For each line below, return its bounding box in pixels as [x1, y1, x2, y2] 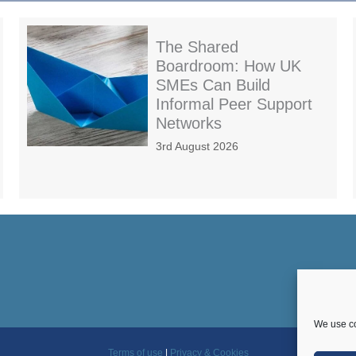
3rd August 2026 [156, 140, 238, 153]
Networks [156, 114, 222, 133]
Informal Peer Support [156, 95, 312, 114]
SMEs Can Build [156, 76, 270, 95]
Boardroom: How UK [156, 57, 301, 75]
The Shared [156, 38, 238, 56]
